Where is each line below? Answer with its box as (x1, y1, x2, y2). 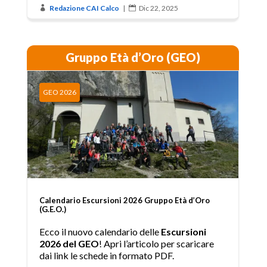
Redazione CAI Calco (49, 3, 119, 13)
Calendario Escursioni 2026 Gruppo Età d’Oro (39, 195, 210, 205)
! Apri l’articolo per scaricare (98, 237, 214, 249)
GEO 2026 (42, 87, 76, 97)
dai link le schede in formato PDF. (39, 249, 174, 261)
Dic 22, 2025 (138, 3, 178, 13)
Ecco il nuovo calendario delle (39, 225, 161, 237)
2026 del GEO (39, 237, 99, 249)
